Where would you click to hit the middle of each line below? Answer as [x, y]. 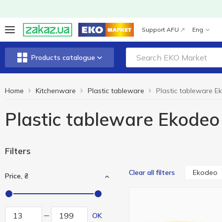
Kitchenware [56, 91]
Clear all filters [152, 172]
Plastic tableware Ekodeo [112, 119]
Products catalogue [63, 57]
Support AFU [160, 29]
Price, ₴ [17, 176]
